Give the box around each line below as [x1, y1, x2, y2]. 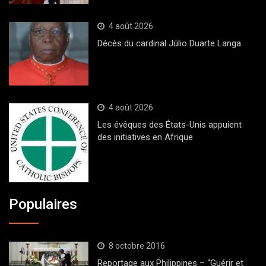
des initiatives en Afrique [97, 131, 193, 142]
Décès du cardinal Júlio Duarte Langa [97, 37, 241, 49]
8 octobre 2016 [108, 240, 165, 251]
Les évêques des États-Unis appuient [97, 119, 242, 130]
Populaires [9, 195, 77, 213]
